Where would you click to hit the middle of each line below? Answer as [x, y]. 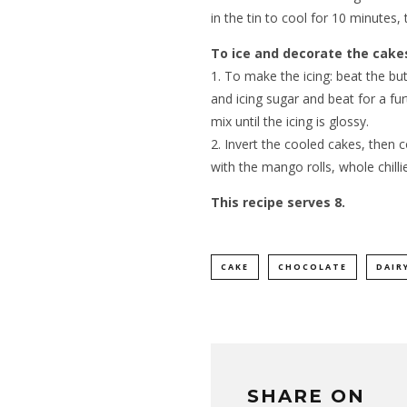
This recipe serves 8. [278, 203]
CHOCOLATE [313, 267]
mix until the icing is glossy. [290, 122]
